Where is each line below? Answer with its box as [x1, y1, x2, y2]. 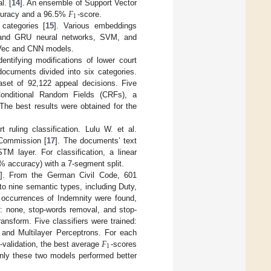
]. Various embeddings [54, 21, 137, 31]
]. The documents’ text [55, 136, 137, 146]
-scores [111, 240, 137, 249]
